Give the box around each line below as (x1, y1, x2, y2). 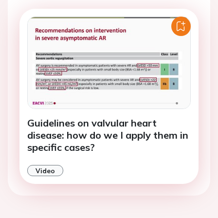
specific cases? (27, 141, 95, 154)
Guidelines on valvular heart (27, 117, 157, 129)
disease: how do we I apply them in (27, 129, 188, 142)
